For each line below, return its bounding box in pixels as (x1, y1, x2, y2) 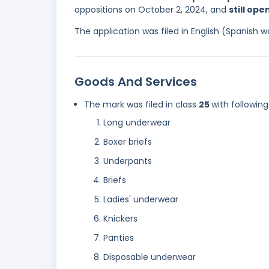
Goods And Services (74, 73, 197, 91)
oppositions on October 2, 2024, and (74, 4, 229, 16)
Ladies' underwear (103, 193, 178, 206)
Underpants (103, 155, 152, 168)
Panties (103, 232, 134, 244)
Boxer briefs (103, 136, 152, 148)
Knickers (103, 213, 138, 225)
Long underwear (103, 116, 171, 129)
